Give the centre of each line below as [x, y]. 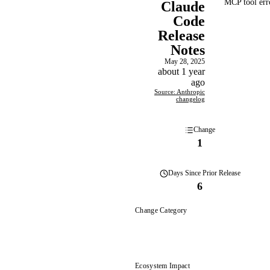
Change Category [161, 210]
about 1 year [181, 71]
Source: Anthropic [180, 92]
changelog [190, 99]
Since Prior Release [212, 173]
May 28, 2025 [185, 61]
